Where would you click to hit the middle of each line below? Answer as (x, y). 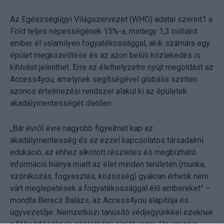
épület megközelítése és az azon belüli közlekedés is (105, 55)
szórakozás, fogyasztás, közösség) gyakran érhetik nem (109, 176)
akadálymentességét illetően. (61, 103)
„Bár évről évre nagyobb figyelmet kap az (81, 128)
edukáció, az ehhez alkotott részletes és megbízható (103, 152)
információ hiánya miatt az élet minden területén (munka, (108, 164)
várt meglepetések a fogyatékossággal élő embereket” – (110, 188)
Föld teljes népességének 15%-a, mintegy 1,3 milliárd (103, 31)
